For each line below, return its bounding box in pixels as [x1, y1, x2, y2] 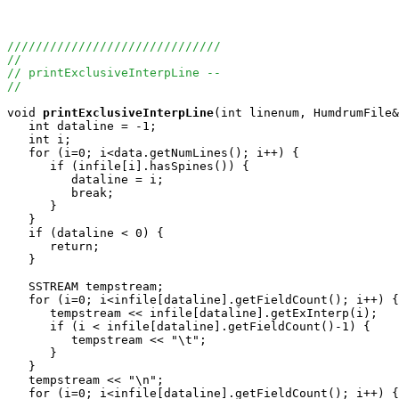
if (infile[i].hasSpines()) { [7, 159, 249, 173]
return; [7, 240, 100, 253]
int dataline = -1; [7, 119, 157, 133]
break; [7, 186, 114, 199]
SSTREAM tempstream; [7, 280, 164, 293]
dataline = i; [7, 173, 164, 186]
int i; [7, 133, 71, 146]
